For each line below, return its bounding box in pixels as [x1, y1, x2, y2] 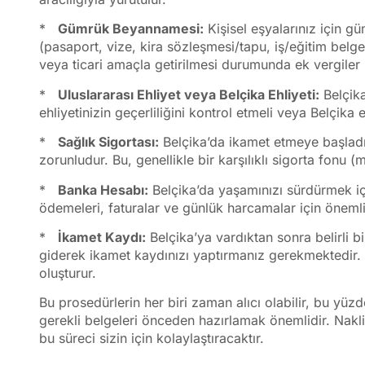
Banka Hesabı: [58, 181, 148, 198]
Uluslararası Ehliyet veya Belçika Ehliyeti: [58, 86, 319, 103]
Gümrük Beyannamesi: [58, 20, 204, 37]
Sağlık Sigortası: [58, 134, 159, 151]
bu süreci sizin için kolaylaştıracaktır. [39, 330, 264, 347]
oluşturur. [39, 264, 96, 281]
